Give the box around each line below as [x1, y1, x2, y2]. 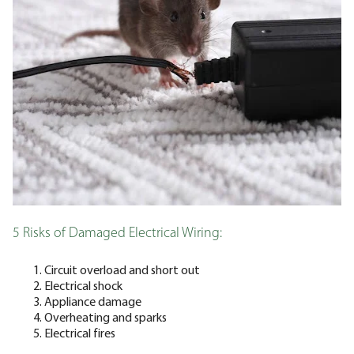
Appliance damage [44, 292, 141, 309]
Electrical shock [44, 277, 122, 293]
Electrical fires [44, 324, 115, 341]
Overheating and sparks [44, 308, 167, 325]
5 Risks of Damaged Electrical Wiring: [13, 225, 222, 241]
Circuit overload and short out [44, 261, 200, 277]
